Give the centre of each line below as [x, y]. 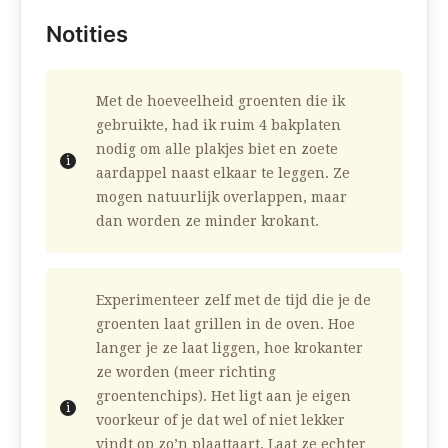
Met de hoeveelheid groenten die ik [220, 100]
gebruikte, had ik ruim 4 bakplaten [218, 124]
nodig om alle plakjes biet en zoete [217, 148]
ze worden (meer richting [186, 371]
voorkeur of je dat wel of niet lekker [220, 419]
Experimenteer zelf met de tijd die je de [233, 299]
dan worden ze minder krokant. [207, 220]
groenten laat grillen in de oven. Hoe [225, 323]
